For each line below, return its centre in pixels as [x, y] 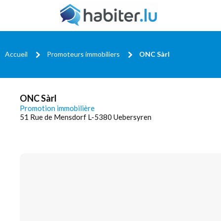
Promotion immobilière [57, 108]
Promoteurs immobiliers [83, 54]
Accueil [16, 54]
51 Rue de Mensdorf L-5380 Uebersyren [86, 117]
